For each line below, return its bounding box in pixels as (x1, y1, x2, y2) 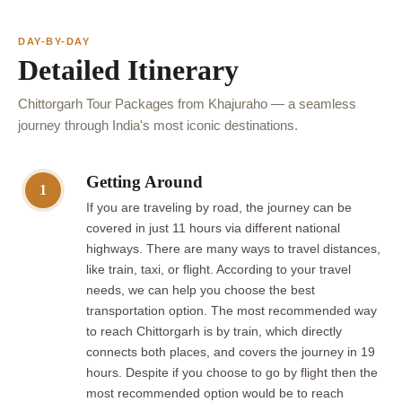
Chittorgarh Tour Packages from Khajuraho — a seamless (18, 95, 356, 111)
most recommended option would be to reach (86, 386, 344, 400)
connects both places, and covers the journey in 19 (86, 345, 375, 359)
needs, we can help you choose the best (86, 283, 315, 297)
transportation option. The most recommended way (86, 303, 377, 318)
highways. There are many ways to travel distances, (86, 241, 380, 256)
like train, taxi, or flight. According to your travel (86, 262, 351, 276)
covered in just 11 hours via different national (86, 221, 340, 235)
